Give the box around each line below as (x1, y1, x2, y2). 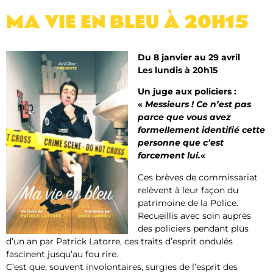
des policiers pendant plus (138, 222, 249, 234)
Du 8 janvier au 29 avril (138, 51, 240, 63)
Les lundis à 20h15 (138, 64, 218, 76)
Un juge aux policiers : (138, 86, 236, 97)
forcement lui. (138, 150, 200, 161)
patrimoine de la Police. (138, 197, 238, 208)
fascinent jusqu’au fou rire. (6, 248, 118, 260)
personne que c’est (138, 137, 224, 149)
